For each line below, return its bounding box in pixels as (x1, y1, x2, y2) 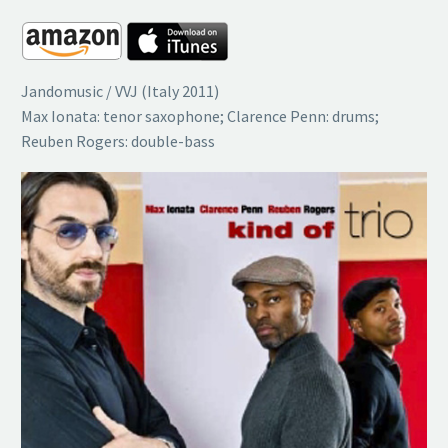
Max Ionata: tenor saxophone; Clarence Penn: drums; (21, 105, 379, 126)
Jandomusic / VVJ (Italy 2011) (21, 80, 219, 101)
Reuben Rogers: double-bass (21, 130, 215, 151)
